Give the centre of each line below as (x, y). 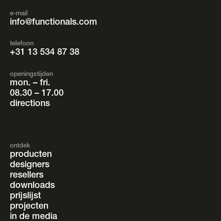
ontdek (20, 146)
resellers (27, 175)
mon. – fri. (30, 83)
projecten (29, 206)
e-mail (19, 14)
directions (30, 104)
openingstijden (31, 74)
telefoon (22, 44)
